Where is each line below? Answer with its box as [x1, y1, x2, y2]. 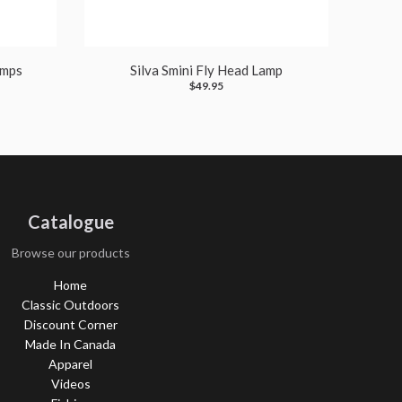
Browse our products [11, 245, 130, 260]
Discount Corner [23, 317, 118, 333]
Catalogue [27, 211, 114, 232]
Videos [50, 376, 91, 392]
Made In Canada [25, 336, 116, 353]
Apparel [48, 356, 92, 372]
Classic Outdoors [22, 297, 119, 313]
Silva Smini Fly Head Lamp [129, 62, 283, 78]
